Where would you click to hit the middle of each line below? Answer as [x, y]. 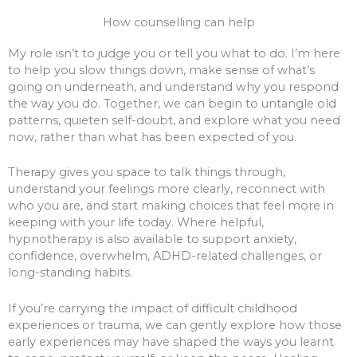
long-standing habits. [70, 273]
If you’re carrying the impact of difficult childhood [153, 308]
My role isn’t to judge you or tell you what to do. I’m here [174, 53]
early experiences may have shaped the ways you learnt [171, 341]
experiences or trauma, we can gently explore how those [175, 325]
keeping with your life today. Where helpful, [136, 223]
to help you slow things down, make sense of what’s [161, 70]
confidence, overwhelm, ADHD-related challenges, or [165, 256]
